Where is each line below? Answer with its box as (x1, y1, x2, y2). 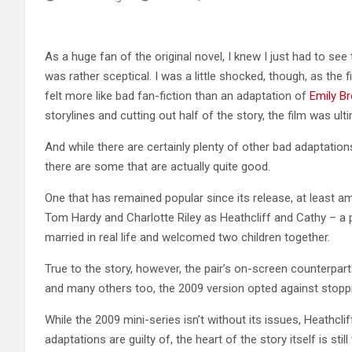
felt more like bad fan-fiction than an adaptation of (45, 88, 310, 103)
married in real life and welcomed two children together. (45, 229, 330, 244)
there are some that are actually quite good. (45, 159, 270, 174)
